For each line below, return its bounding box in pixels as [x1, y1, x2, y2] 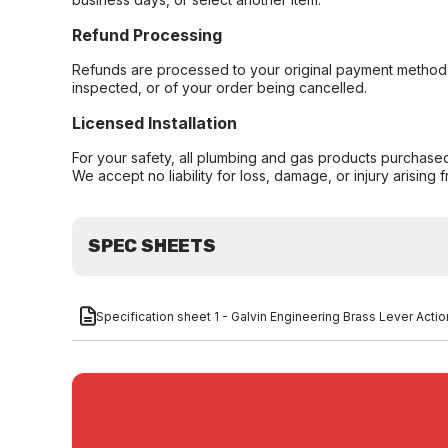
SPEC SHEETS [88, 235, 216, 257]
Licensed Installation [72, 113, 237, 133]
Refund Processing [72, 25, 222, 45]
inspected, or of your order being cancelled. [72, 79, 367, 96]
